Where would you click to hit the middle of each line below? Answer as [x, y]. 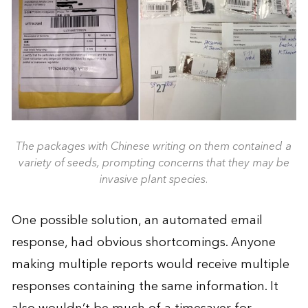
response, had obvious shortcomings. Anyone [143, 243]
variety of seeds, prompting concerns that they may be [154, 163]
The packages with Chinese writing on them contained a [154, 147]
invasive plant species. [154, 180]
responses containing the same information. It [145, 287]
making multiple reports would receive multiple [150, 265]
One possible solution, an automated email [137, 221]
